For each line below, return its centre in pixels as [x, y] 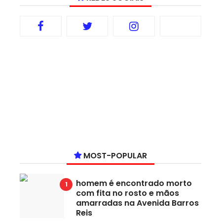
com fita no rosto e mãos [128, 193]
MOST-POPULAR [114, 156]
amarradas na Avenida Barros [137, 203]
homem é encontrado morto [134, 184]
